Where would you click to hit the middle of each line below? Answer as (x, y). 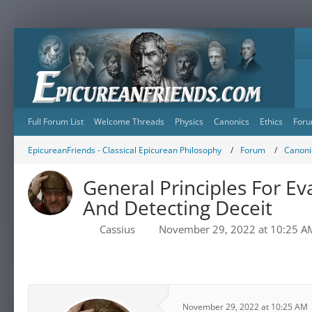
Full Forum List (56, 122)
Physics (189, 122)
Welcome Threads (129, 122)
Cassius (117, 229)
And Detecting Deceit (178, 208)
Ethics (271, 122)
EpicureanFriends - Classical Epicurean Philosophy (125, 150)
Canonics (232, 122)
